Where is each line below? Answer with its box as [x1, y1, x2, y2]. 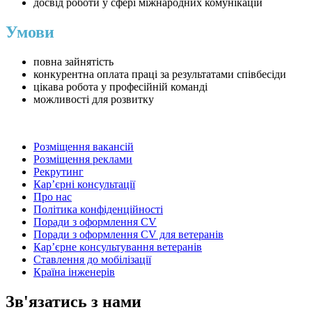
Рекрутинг [33, 166, 84, 178]
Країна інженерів [33, 266, 115, 279]
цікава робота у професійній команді [33, 81, 208, 93]
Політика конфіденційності [33, 203, 163, 216]
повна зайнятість [33, 56, 114, 68]
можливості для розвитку [33, 93, 154, 106]
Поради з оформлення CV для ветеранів [33, 228, 224, 241]
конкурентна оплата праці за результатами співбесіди [33, 68, 286, 81]
